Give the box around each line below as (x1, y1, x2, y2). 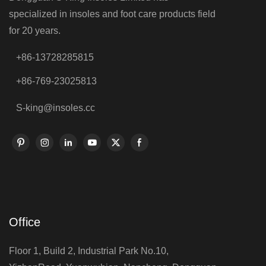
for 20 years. (9, 25, 61, 36)
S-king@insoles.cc (16, 103, 95, 113)
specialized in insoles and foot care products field (9, 8, 216, 19)
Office (9, 215, 40, 229)
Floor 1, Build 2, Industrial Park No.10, (9, 245, 169, 256)
